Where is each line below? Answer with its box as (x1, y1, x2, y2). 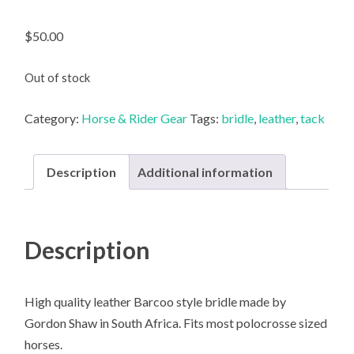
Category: (24, 110, 82, 126)
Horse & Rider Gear (81, 110, 188, 126)
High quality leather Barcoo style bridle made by (24, 293, 287, 309)
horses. (24, 336, 63, 352)
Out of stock (24, 70, 91, 85)
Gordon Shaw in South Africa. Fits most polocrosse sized (24, 314, 328, 330)
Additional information (137, 164, 273, 179)
